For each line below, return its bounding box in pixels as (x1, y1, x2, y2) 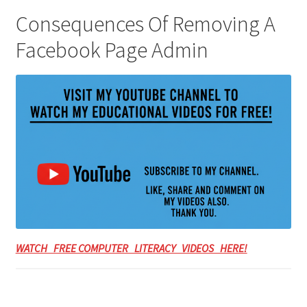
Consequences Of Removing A (15, 10, 275, 38)
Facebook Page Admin (15, 36, 208, 64)
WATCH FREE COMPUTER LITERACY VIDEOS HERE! (15, 241, 247, 255)
